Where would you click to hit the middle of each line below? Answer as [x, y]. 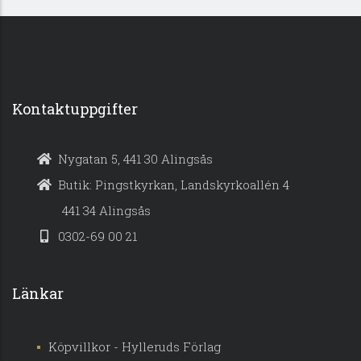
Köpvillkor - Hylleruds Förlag [135, 346]
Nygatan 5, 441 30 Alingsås [134, 159]
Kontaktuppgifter [75, 109]
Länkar [38, 293]
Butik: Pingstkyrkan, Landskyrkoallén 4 [172, 185]
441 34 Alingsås [93, 210]
